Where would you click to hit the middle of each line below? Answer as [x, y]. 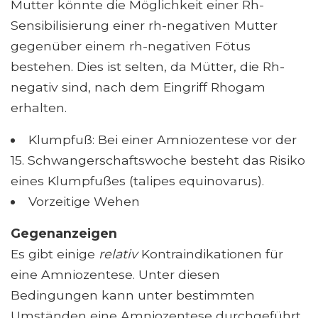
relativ [118, 253]
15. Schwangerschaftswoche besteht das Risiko [158, 160]
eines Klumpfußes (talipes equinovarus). [137, 180]
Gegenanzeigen [64, 233]
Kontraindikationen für [210, 253]
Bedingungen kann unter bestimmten [133, 295]
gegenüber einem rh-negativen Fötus [131, 45]
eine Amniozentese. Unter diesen [115, 274]
